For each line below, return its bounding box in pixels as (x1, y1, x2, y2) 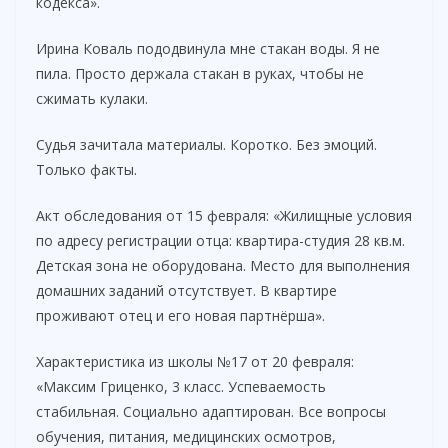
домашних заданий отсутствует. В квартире (36, 281, 337, 301)
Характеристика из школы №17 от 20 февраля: (36, 352, 354, 372)
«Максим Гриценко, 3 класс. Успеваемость (36, 377, 326, 397)
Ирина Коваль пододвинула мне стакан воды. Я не (36, 39, 380, 59)
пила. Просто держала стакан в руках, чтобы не (36, 64, 364, 84)
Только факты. (36, 160, 137, 180)
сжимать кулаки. (36, 89, 148, 109)
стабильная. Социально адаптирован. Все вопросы (36, 402, 386, 422)
